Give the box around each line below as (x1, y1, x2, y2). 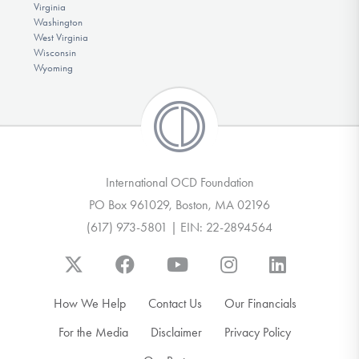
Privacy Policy (224, 325, 291, 341)
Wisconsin (33, 46, 76, 59)
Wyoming (33, 62, 73, 75)
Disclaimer (151, 325, 202, 341)
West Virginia (33, 31, 88, 44)
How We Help (53, 296, 126, 312)
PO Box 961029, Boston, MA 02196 (89, 197, 270, 213)
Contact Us (147, 296, 202, 312)
